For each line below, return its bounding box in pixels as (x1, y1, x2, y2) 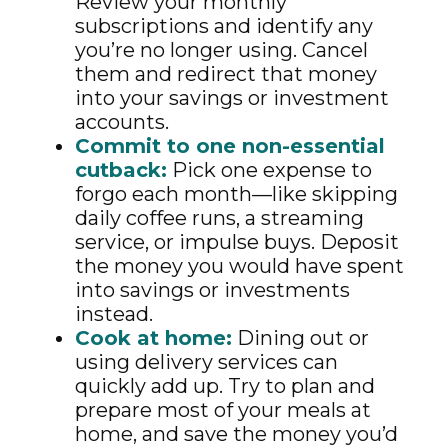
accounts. (75, 110, 169, 134)
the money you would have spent (75, 254, 404, 278)
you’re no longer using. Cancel (75, 38, 368, 62)
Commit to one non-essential (75, 134, 385, 158)
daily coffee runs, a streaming (75, 206, 364, 230)
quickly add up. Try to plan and (75, 374, 375, 398)
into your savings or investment (75, 86, 389, 110)
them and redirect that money (75, 62, 377, 86)
